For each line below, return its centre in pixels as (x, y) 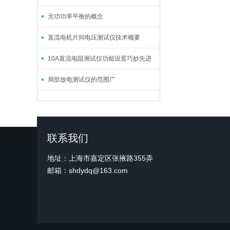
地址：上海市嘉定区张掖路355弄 (100, 158)
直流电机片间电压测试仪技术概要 (94, 37)
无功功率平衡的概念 (75, 16)
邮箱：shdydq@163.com (88, 170)
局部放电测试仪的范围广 (82, 80)
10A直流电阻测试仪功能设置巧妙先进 (100, 59)
